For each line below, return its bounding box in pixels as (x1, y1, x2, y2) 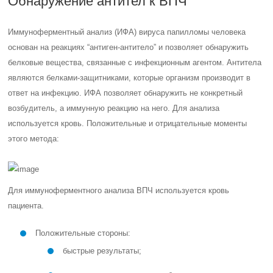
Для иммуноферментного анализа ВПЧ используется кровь (8, 186, 230, 195)
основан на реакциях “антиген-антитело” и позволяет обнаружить (8, 43, 249, 52)
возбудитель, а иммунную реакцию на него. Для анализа (8, 104, 220, 113)
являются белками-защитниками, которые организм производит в (8, 73, 251, 82)
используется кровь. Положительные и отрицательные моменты (8, 119, 247, 128)
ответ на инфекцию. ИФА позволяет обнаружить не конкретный (8, 88, 243, 97)
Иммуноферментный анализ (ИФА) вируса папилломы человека (8, 27, 246, 37)
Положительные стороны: (35, 229, 131, 238)
